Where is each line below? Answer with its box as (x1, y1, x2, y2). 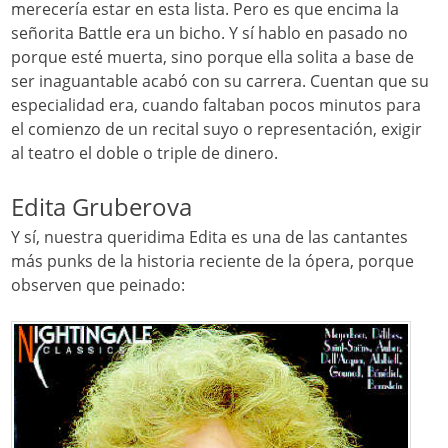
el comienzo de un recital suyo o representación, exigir (11, 117, 423, 140)
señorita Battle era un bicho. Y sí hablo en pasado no (11, 21, 409, 44)
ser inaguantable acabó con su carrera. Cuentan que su (11, 69, 430, 92)
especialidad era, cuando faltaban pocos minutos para (11, 93, 422, 116)
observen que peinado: (11, 273, 186, 296)
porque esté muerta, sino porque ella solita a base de (11, 45, 415, 68)
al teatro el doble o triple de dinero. (11, 141, 279, 164)
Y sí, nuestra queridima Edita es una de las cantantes (11, 225, 409, 248)
